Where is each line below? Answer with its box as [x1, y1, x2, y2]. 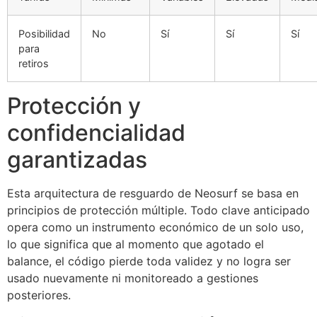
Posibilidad [18, 27, 70, 40]
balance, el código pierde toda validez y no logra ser [7, 253, 291, 268]
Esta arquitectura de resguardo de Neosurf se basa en [7, 185, 299, 200]
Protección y [7, 91, 141, 120]
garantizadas [7, 145, 147, 173]
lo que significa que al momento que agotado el [7, 236, 264, 251]
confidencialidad [7, 118, 185, 146]
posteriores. [7, 287, 71, 302]
